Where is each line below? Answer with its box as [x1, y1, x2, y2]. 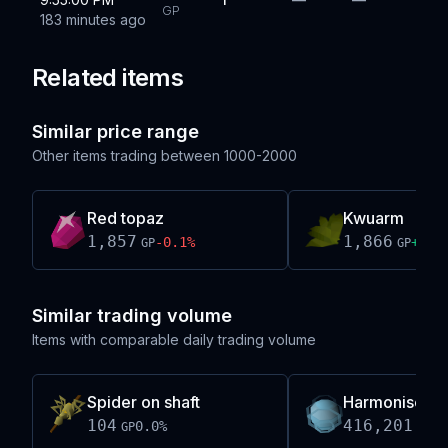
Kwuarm [343, 208, 404, 228]
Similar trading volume [32, 305, 232, 326]
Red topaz [87, 208, 164, 228]
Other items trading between [32, 147, 220, 164]
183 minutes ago [40, 11, 146, 28]
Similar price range [32, 121, 199, 142]
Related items [32, 63, 184, 92]
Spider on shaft [87, 392, 200, 412]
